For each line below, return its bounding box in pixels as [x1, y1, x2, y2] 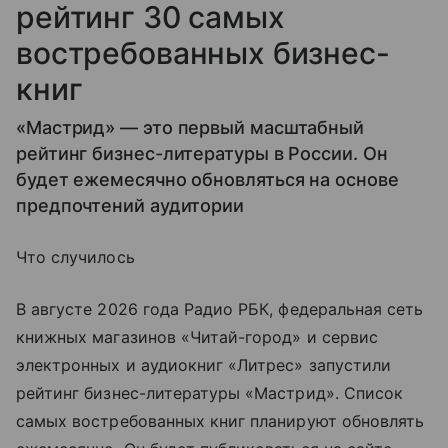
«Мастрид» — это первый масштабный [16, 117, 365, 139]
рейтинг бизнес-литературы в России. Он [16, 143, 388, 165]
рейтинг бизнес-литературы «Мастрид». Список [16, 383, 404, 404]
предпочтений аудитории [16, 195, 245, 217]
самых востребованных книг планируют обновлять [16, 411, 425, 432]
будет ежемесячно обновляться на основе [16, 169, 399, 191]
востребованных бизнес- [16, 35, 390, 72]
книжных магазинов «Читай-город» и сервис [16, 327, 378, 348]
